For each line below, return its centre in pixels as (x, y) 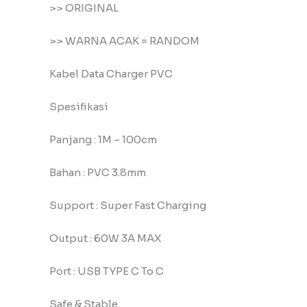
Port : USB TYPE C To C (107, 271)
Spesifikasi (79, 107)
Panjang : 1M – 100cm (103, 140)
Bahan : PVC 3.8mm (98, 173)
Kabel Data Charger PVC (111, 74)
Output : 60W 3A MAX (105, 238)
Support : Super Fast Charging (128, 206)
